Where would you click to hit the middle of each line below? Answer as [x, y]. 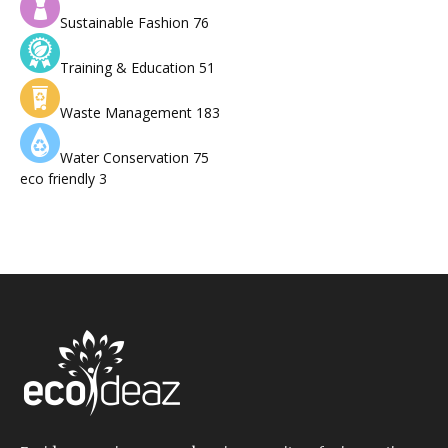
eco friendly [59, 179]
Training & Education [129, 68]
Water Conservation [126, 158]
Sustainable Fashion [126, 23]
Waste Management [128, 113]
